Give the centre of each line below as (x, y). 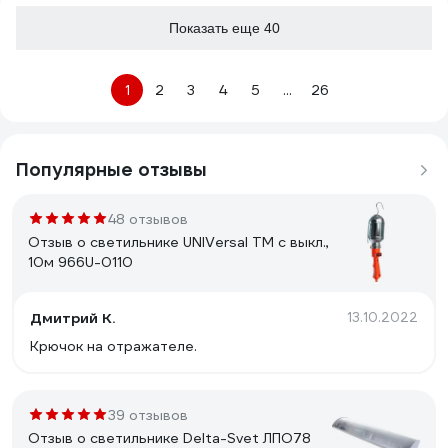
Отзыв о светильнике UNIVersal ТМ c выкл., (178, 242)
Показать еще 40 (224, 28)
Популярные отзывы (111, 169)
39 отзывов (148, 415)
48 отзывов (148, 219)
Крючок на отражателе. (113, 346)
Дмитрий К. (72, 318)
